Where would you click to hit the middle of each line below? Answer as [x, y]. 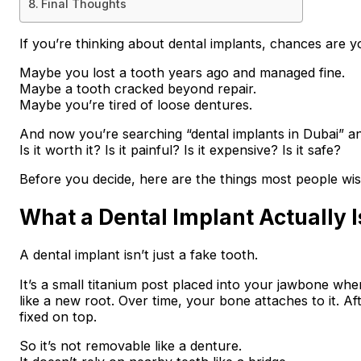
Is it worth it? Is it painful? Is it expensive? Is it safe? [180, 149]
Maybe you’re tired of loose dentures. [135, 104]
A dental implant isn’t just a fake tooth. [138, 255]
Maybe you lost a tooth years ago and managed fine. [182, 72]
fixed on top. [58, 316]
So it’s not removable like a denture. [130, 345]
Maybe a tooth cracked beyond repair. [137, 88]
